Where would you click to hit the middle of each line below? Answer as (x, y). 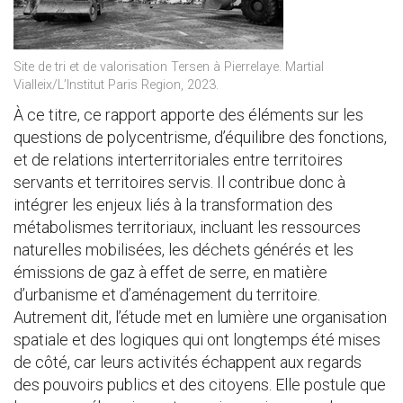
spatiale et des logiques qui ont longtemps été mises (197, 340)
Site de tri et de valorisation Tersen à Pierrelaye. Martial (169, 67)
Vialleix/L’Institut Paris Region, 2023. (116, 85)
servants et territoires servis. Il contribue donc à (179, 182)
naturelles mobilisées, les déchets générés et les (184, 250)
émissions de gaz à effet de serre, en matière (170, 272)
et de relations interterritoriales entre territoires (178, 160)
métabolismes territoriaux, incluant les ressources (187, 227)
